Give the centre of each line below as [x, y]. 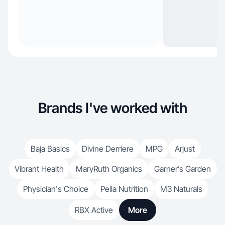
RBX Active [94, 210]
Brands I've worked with [113, 108]
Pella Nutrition [124, 189]
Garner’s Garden [182, 169]
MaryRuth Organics [109, 169]
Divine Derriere [107, 149]
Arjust [185, 149]
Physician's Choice [55, 189]
